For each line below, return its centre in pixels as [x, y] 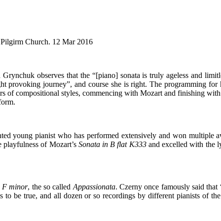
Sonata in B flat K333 [112, 144]
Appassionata [94, 186]
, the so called [50, 186]
